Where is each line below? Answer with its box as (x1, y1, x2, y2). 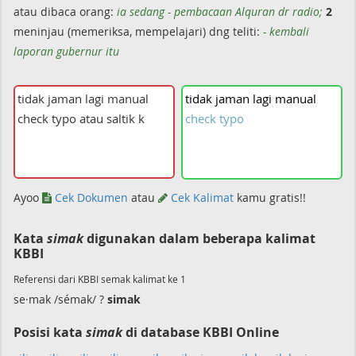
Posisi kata (14, 323, 86, 341)
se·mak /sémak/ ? (14, 292, 107, 307)
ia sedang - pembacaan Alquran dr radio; (117, 4, 323, 19)
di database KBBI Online (122, 323, 279, 341)
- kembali (263, 24, 309, 39)
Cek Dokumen (52, 190, 128, 205)
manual (275, 91, 317, 106)
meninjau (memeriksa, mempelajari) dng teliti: (14, 24, 263, 39)
